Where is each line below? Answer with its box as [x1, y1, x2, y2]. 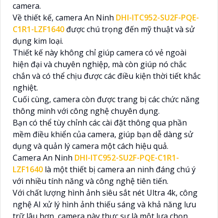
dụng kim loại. [13, 35, 63, 46]
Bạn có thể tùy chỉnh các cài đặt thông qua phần [13, 117, 187, 128]
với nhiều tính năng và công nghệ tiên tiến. [13, 175, 168, 186]
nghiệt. [13, 82, 38, 93]
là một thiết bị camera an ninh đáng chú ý [43, 163, 196, 175]
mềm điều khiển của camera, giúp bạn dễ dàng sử [13, 128, 193, 140]
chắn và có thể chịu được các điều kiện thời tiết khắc [13, 70, 200, 81]
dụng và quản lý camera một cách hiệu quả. [13, 140, 168, 151]
